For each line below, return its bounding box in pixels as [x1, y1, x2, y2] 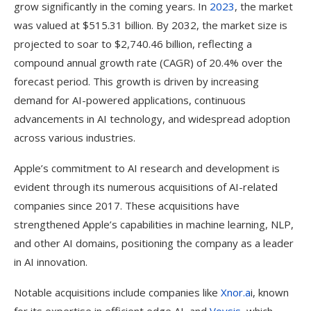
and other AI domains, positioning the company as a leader [14, 236, 294, 250]
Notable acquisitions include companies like [14, 285, 221, 299]
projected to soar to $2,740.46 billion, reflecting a [14, 37, 252, 51]
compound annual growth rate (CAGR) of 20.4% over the [14, 56, 283, 69]
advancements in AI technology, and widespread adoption [14, 112, 290, 126]
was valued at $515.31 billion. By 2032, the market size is [14, 18, 287, 32]
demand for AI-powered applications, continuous [14, 93, 246, 107]
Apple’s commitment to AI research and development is [14, 161, 280, 175]
